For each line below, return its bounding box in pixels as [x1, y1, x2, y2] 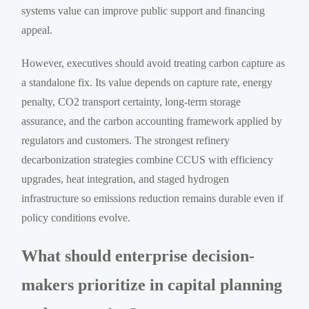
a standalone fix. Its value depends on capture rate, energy [21, 76, 273, 88]
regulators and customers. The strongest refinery [21, 134, 230, 146]
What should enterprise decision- [21, 246, 255, 265]
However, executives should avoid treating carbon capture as [21, 57, 286, 69]
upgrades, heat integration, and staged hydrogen [21, 172, 230, 185]
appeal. [21, 23, 53, 36]
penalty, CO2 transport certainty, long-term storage [21, 95, 241, 108]
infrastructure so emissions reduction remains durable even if [21, 192, 284, 204]
